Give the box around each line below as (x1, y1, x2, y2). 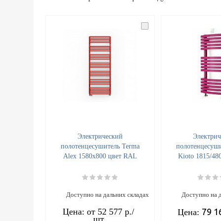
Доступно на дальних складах (66, 191, 149, 199)
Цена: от (63, 207, 98, 217)
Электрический (77, 133, 123, 141)
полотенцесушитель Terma (61, 143, 140, 150)
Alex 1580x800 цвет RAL (63, 152, 137, 160)
